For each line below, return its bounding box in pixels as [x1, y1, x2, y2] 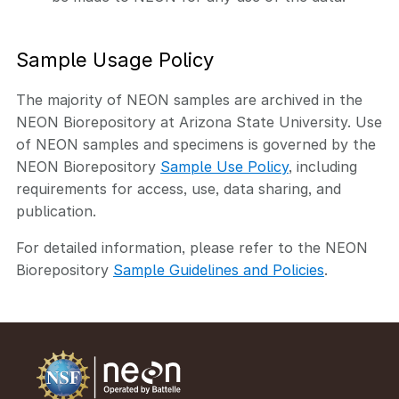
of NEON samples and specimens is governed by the [16, 135, 376, 153]
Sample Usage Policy [16, 48, 214, 71]
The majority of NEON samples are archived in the [16, 91, 362, 109]
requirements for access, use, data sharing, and [16, 180, 341, 198]
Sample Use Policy [160, 158, 289, 175]
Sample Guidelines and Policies [113, 261, 324, 279]
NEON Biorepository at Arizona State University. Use [16, 113, 382, 131]
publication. [16, 202, 96, 220]
